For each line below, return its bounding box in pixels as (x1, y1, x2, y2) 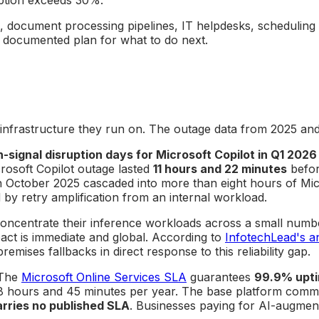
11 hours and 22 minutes (153, 161, 287, 176)
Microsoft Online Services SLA (21, 269, 187, 284)
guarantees (187, 269, 254, 284)
